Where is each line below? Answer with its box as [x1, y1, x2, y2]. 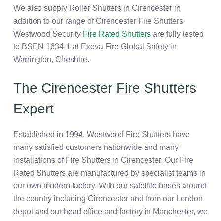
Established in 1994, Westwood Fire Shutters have [13, 130, 190, 139]
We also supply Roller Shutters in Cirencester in [13, 3, 181, 12]
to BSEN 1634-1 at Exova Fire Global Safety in [13, 42, 177, 51]
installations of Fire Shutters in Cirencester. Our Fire [13, 156, 193, 165]
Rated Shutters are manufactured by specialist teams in [13, 169, 206, 178]
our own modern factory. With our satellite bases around [13, 182, 207, 190]
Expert [13, 101, 54, 116]
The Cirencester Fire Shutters [13, 80, 196, 96]
